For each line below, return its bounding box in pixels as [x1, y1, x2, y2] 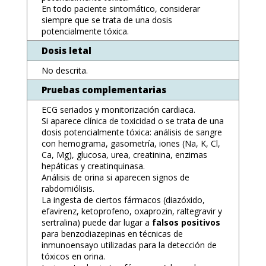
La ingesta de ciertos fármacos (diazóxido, [41, 194, 205, 205]
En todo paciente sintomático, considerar [41, 3, 200, 14]
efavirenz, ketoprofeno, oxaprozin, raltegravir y [41, 205, 222, 217]
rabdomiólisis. [41, 183, 94, 194]
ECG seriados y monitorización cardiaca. [41, 104, 195, 115]
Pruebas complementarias [41, 84, 166, 96]
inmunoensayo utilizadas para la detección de [41, 239, 217, 251]
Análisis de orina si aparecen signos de [41, 172, 189, 183]
